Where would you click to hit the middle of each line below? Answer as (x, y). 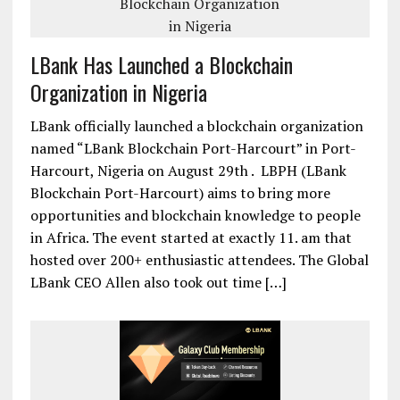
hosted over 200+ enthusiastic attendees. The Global (199, 259)
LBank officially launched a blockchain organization (196, 125)
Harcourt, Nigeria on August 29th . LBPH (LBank (188, 170)
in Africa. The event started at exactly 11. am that (191, 237)
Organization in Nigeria (118, 92)
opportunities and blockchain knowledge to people (195, 215)
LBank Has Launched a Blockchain (161, 64)
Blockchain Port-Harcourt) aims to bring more (180, 192)
